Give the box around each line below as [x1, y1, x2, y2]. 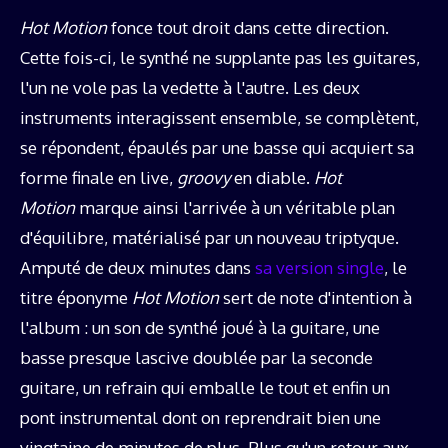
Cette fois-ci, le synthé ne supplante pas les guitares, [20, 46, 420, 68]
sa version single [255, 256, 384, 278]
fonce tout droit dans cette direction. [111, 16, 389, 38]
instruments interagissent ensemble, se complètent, [20, 106, 419, 128]
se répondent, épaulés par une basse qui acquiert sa [20, 136, 414, 158]
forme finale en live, [20, 166, 177, 188]
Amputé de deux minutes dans [20, 256, 255, 278]
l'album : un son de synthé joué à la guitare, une [20, 316, 380, 338]
